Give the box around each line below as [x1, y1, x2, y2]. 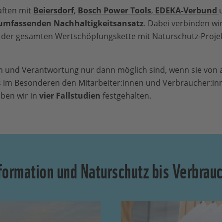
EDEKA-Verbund [153, 5, 219, 16]
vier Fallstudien [39, 90, 103, 101]
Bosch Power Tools [77, 5, 151, 16]
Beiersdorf [33, 5, 74, 16]
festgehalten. [102, 90, 151, 101]
